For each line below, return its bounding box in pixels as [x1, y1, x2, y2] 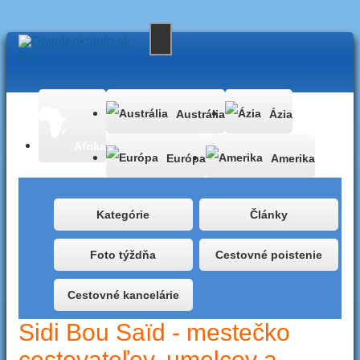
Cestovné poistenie [215, 248, 322, 261]
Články [249, 208, 288, 221]
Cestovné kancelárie [67, 288, 179, 301]
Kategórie [96, 208, 150, 221]
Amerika [271, 152, 315, 166]
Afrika [74, 140, 106, 153]
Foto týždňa [90, 248, 157, 261]
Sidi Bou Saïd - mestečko [18, 319, 290, 346]
